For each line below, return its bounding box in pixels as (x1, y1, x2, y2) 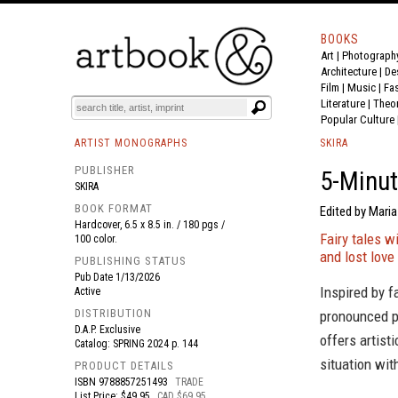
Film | (321, 81, 347, 94)
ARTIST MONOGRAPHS (75, 137, 187, 149)
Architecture (321, 65, 377, 78)
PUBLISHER (75, 163, 135, 177)
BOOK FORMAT (75, 202, 153, 215)
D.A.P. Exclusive (75, 323, 140, 336)
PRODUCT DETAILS (75, 359, 174, 372)
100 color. (75, 233, 117, 245)
